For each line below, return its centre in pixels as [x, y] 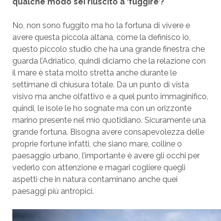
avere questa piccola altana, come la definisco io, [101, 37]
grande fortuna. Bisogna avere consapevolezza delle [108, 132]
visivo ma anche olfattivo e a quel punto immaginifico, [110, 96]
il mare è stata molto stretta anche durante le [94, 73]
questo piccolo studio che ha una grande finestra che [108, 49]
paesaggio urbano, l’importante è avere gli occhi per [106, 156]
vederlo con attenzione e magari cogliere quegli [99, 167]
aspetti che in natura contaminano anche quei [95, 179]
